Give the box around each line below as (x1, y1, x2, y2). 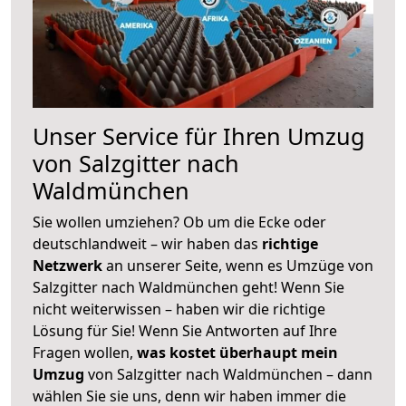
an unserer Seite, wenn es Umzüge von (106, 255, 373, 275)
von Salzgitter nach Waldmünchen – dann (84, 363, 372, 384)
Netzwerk (33, 255, 106, 275)
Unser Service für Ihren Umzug (33, 120, 365, 151)
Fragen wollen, (33, 342, 137, 362)
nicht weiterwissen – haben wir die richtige (33, 298, 325, 319)
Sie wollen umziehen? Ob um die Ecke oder (33, 211, 326, 232)
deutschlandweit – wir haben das (33, 233, 262, 254)
